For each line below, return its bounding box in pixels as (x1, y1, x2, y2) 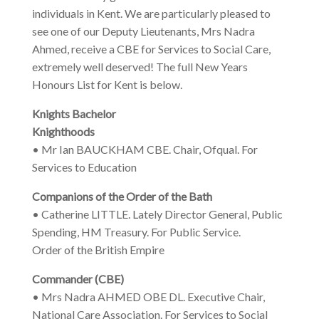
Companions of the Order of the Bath (31, 189, 212, 204)
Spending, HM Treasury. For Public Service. (31, 225, 241, 239)
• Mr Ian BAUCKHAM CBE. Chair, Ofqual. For (31, 142, 258, 157)
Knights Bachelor (31, 107, 116, 121)
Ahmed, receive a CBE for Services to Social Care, (31, 42, 271, 56)
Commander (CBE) (31, 272, 124, 286)
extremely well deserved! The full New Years (31, 60, 248, 74)
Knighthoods (31, 125, 95, 139)
